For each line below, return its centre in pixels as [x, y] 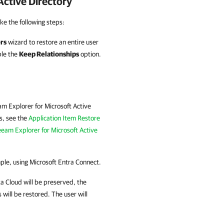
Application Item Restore [64, 118]
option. [90, 54]
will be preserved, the [54, 182]
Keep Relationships [49, 54]
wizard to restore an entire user [52, 42]
